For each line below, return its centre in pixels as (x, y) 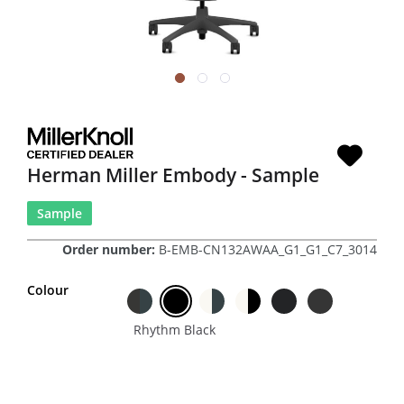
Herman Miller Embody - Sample (173, 174)
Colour (48, 289)
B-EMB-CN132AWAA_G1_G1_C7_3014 (268, 249)
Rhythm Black (174, 329)
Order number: (110, 249)
